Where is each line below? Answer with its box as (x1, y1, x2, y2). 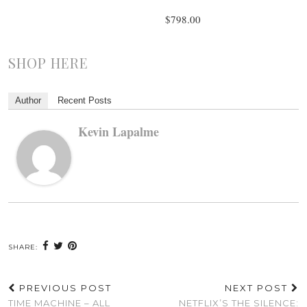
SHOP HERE (8, 53, 88, 72)
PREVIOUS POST (16, 282, 112, 293)
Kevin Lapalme (78, 122, 159, 140)
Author (15, 95, 41, 106)
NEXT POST (225, 282, 291, 293)
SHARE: (8, 242, 40, 251)
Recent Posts (58, 95, 112, 106)
